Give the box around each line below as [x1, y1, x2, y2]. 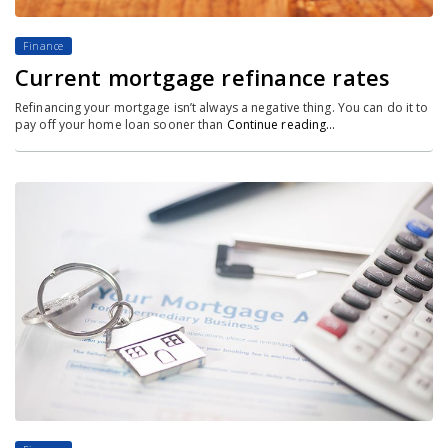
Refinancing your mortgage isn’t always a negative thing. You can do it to [15, 98, 429, 116]
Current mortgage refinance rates [15, 61, 391, 92]
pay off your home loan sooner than [15, 115, 227, 133]
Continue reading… [226, 115, 336, 133]
